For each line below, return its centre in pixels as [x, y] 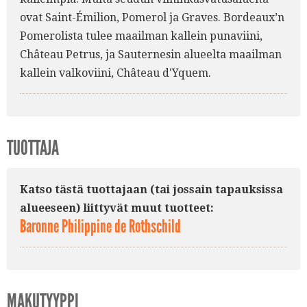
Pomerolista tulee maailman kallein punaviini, [141, 36]
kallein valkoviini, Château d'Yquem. [115, 73]
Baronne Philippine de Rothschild [100, 226]
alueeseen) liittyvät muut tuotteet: [117, 208]
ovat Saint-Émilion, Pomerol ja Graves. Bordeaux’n [152, 17]
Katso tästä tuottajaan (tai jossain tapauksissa [151, 189]
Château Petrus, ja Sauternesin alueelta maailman [151, 54]
